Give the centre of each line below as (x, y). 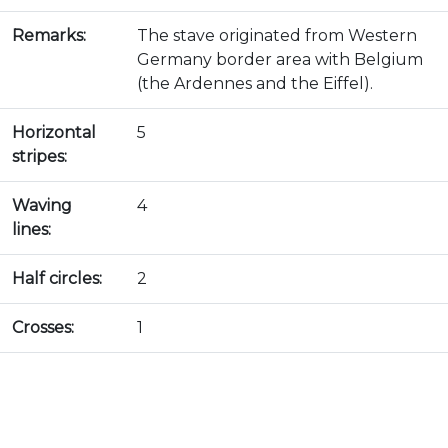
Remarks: (49, 35)
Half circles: (57, 278)
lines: (31, 229)
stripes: (39, 156)
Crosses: (43, 327)
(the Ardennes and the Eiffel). (255, 83)
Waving (42, 205)
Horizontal (54, 132)
